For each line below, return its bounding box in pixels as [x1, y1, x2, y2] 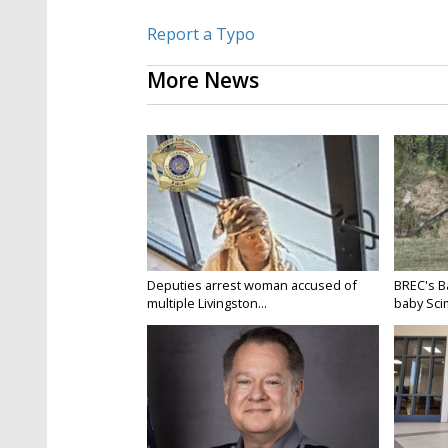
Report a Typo [147, 23, 255, 46]
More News [147, 66, 259, 95]
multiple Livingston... [147, 294, 267, 313]
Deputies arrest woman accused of [147, 276, 357, 295]
